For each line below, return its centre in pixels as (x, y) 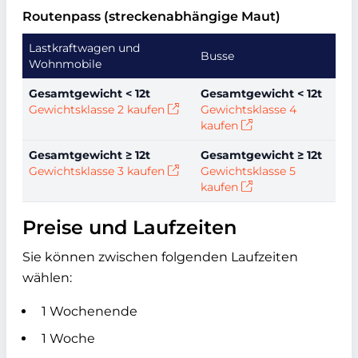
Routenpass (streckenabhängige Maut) (151, 16)
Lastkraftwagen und (84, 48)
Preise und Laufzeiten (129, 227)
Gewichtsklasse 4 (249, 109)
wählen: (47, 277)
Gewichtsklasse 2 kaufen (97, 109)
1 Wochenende (89, 311)
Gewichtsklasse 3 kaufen (97, 171)
